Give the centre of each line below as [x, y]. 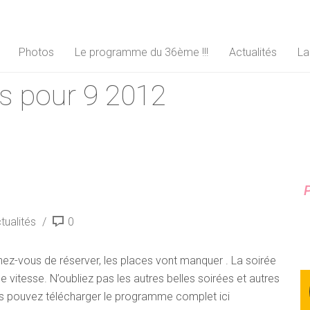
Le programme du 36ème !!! [142, 52]
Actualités [253, 52]
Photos [36, 52]
